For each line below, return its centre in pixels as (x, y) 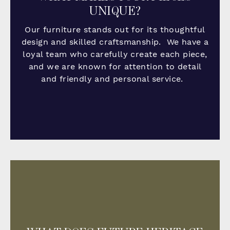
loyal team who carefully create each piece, (115, 54)
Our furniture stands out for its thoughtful (115, 30)
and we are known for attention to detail (115, 67)
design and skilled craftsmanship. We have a (115, 42)
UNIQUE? (115, 12)
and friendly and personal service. (115, 79)
